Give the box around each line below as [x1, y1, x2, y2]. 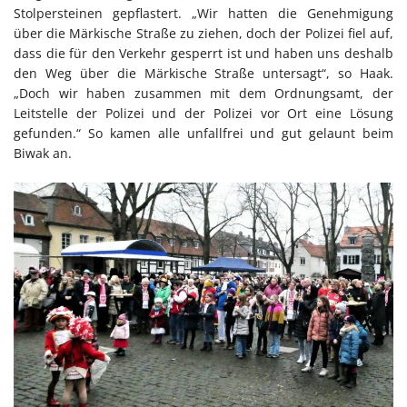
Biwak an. [14, 144, 72, 162]
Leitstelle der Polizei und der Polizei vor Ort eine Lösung [14, 104, 393, 122]
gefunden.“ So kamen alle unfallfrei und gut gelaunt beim [14, 124, 393, 142]
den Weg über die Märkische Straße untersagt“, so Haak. [14, 64, 393, 82]
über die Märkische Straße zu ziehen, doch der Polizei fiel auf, [14, 24, 393, 42]
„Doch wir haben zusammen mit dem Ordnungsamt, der [14, 84, 393, 102]
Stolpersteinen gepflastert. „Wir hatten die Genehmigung [14, 4, 393, 22]
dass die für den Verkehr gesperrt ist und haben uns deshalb [14, 44, 393, 62]
